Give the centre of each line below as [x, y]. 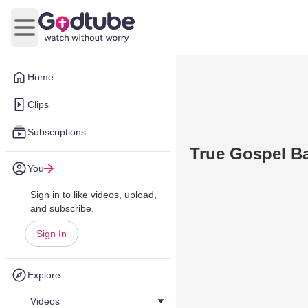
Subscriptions [57, 132]
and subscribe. [62, 208]
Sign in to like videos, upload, [93, 195]
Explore [44, 275]
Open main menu [66, 34]
